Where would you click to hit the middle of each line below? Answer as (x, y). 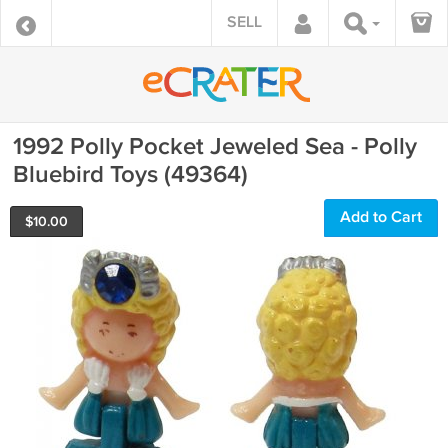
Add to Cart (381, 217)
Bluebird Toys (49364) (130, 174)
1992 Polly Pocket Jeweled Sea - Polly (215, 146)
